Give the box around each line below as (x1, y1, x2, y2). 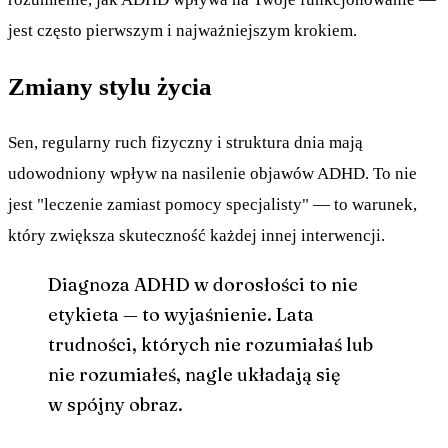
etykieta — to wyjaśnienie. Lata (48, 302, 314, 326)
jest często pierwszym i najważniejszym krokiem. (8, 21, 357, 41)
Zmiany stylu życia (8, 73, 212, 101)
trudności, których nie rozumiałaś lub (48, 332, 373, 356)
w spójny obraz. (48, 392, 183, 416)
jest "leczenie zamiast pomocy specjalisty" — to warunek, (8, 195, 417, 215)
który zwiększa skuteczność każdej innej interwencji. (8, 226, 385, 246)
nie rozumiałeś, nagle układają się (48, 362, 340, 386)
